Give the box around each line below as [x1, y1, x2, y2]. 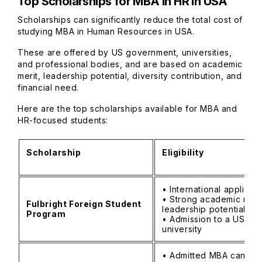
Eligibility [162, 147, 206, 157]
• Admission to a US [162, 214, 245, 224]
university [162, 224, 205, 234]
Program [26, 209, 66, 219]
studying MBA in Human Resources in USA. [18, 26, 200, 36]
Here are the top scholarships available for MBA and [18, 104, 237, 113]
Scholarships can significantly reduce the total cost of [18, 15, 243, 25]
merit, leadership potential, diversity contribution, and [18, 71, 242, 81]
